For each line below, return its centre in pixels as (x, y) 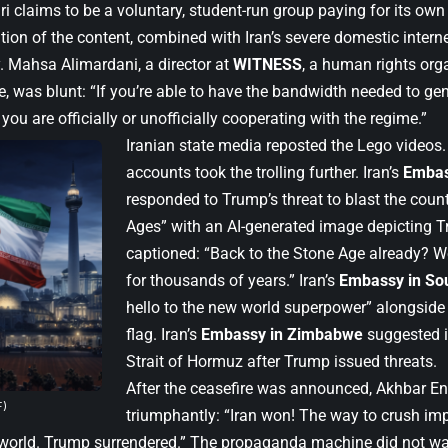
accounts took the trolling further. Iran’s (264, 172)
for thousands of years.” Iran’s (232, 280)
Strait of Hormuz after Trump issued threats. (281, 361)
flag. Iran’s (163, 334)
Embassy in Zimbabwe (282, 334)
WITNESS (267, 64)
